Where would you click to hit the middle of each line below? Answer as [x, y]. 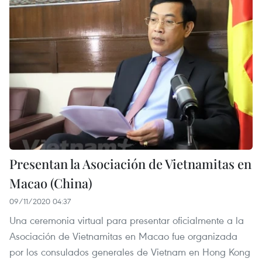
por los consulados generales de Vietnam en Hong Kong [130, 252]
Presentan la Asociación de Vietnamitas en [130, 164]
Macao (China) [51, 183]
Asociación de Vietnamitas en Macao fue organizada [123, 236]
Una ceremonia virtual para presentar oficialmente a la [127, 220]
